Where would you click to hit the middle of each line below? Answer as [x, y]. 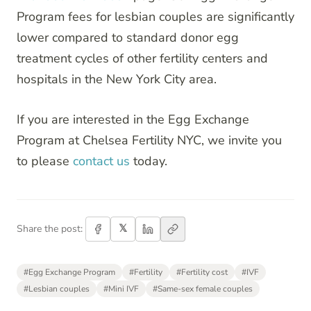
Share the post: [50, 228]
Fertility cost [204, 272]
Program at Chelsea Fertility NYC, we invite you [149, 140]
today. [149, 161]
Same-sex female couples [205, 288]
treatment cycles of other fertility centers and [142, 58]
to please [45, 161]
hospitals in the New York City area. [117, 79]
